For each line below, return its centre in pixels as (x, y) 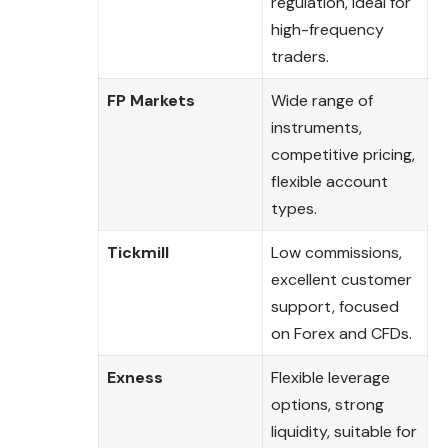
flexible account (329, 182)
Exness (135, 378)
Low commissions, (336, 253)
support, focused (335, 307)
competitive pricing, (343, 155)
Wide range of (322, 101)
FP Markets (151, 101)
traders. (300, 57)
